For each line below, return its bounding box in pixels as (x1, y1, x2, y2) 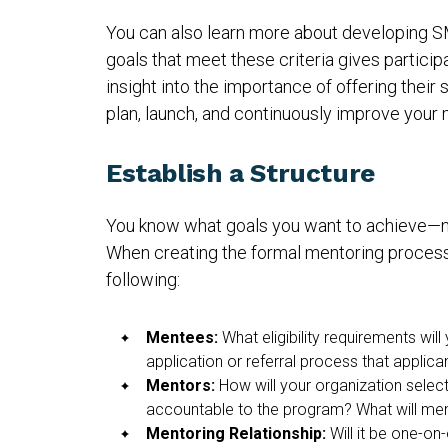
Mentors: (146, 375, 215, 395)
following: (106, 268, 180, 290)
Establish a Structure (106, 157, 375, 188)
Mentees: (146, 327, 218, 347)
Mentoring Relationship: (146, 423, 326, 443)
